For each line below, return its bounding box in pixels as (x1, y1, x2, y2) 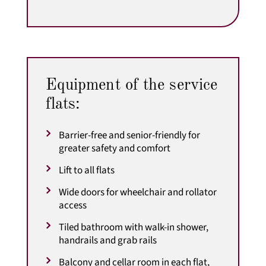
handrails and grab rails (58, 233, 157, 248)
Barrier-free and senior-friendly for (58, 128, 200, 142)
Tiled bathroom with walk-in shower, (58, 220, 208, 235)
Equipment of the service (45, 77, 218, 93)
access (58, 198, 87, 213)
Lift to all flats (58, 163, 115, 178)
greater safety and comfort (58, 141, 170, 156)
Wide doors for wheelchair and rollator (58, 185, 217, 199)
